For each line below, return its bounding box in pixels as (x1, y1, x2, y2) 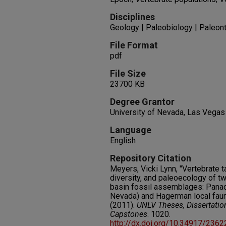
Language (110, 125, 151, 135)
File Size (110, 68, 146, 79)
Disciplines (110, 12, 155, 22)
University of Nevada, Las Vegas (110, 107, 225, 117)
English (110, 136, 136, 145)
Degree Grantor (110, 96, 175, 107)
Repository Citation (110, 153, 191, 163)
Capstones (110, 209, 147, 219)
